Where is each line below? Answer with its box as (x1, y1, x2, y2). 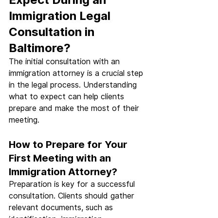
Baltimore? (9, 41, 71, 55)
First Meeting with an (9, 152, 113, 164)
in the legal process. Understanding (9, 80, 139, 90)
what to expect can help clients (9, 92, 127, 102)
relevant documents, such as (9, 203, 115, 213)
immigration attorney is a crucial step (9, 69, 145, 78)
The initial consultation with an (9, 57, 122, 67)
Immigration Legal (9, 9, 113, 23)
